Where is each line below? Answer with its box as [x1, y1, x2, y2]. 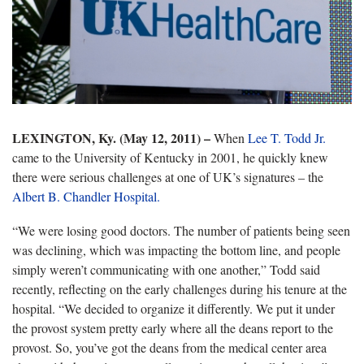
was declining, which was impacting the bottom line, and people [12, 240, 340, 258]
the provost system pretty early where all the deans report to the [12, 318, 333, 336]
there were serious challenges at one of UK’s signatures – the [12, 167, 323, 185]
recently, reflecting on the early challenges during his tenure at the [12, 279, 347, 297]
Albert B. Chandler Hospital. [12, 187, 160, 205]
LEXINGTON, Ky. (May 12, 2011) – [12, 128, 210, 147]
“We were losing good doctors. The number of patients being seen [12, 221, 350, 239]
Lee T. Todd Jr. [248, 128, 326, 146]
